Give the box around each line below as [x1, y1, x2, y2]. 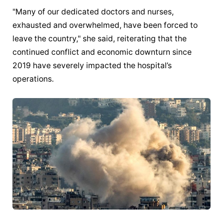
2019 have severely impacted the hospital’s [12, 60, 172, 70]
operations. [12, 74, 54, 84]
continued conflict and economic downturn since [12, 47, 192, 57]
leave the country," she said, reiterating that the [12, 33, 187, 43]
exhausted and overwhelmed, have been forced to [12, 20, 198, 30]
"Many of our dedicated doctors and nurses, [12, 6, 174, 16]
